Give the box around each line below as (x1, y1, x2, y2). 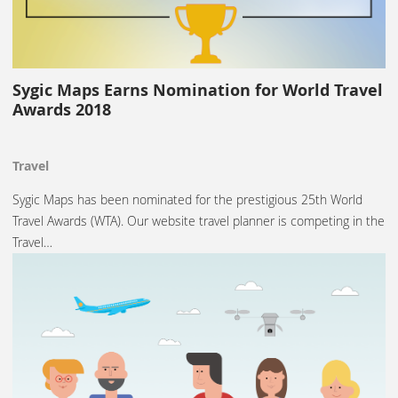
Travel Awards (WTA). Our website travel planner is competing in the (12, 212, 385, 230)
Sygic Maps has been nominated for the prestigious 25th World (12, 191, 362, 209)
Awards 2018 (12, 99, 111, 122)
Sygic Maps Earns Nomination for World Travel (12, 79, 383, 102)
